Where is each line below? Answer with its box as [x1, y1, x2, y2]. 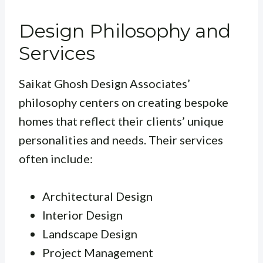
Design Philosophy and [19, 19, 231, 42]
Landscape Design [42, 226, 137, 241]
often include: [19, 151, 93, 166]
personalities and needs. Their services [19, 132, 223, 147]
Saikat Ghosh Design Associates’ [19, 76, 190, 90]
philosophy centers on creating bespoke [19, 95, 228, 109]
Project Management [42, 245, 153, 259]
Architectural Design [42, 188, 153, 203]
